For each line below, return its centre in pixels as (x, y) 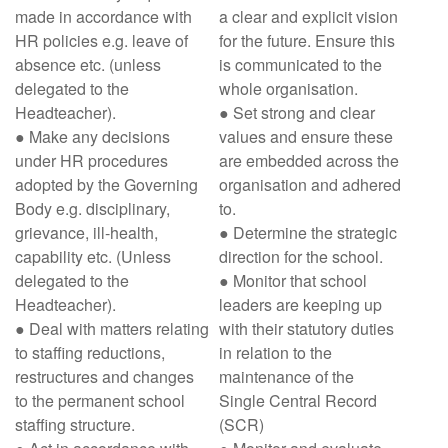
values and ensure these (306, 136)
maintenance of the (286, 376)
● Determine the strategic (308, 232)
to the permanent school (100, 400)
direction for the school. (301, 256)
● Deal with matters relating (112, 328)
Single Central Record (298, 400)
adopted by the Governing (106, 184)
